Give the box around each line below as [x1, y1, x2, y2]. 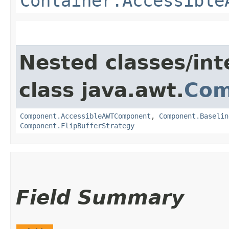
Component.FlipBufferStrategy [20, 121, 134, 130]
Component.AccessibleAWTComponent [20, 111, 151, 120]
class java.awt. [19, 78, 184, 102]
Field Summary [16, 186, 184, 209]
